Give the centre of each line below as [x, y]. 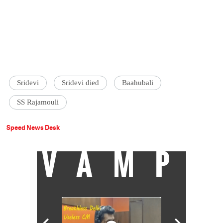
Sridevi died [81, 82]
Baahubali [138, 82]
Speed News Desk [33, 127]
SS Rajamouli [38, 102]
